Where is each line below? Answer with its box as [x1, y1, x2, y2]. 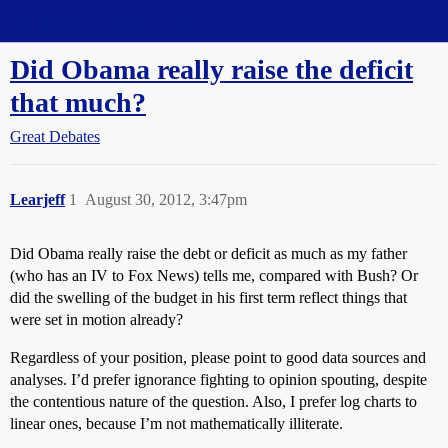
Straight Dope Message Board [10, 12, 200, 29]
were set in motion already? [10, 311, 183, 328]
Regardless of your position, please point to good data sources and [10, 349, 426, 366]
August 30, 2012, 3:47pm [85, 191, 247, 208]
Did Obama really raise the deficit [10, 54, 413, 85]
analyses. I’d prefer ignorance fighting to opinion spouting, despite [10, 371, 427, 388]
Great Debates [10, 128, 100, 145]
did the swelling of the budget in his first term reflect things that [10, 289, 407, 306]
